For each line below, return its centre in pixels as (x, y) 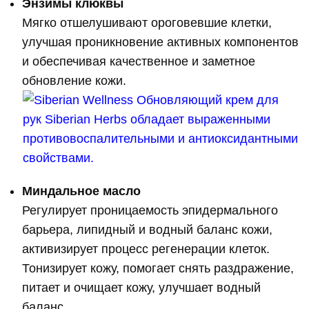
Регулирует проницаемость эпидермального (150, 211)
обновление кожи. (74, 81)
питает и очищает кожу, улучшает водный (142, 288)
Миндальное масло (82, 191)
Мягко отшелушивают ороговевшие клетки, (147, 23)
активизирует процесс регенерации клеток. (146, 249)
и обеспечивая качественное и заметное (139, 62)
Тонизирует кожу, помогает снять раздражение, (158, 269)
